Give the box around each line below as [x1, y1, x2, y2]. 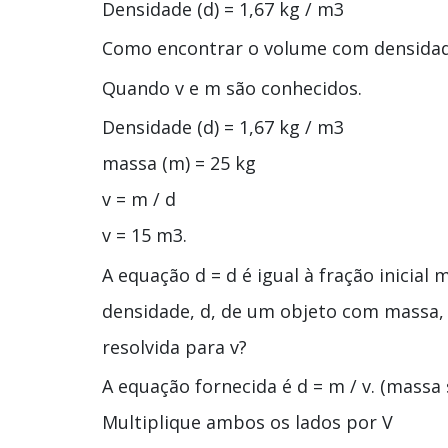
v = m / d [102, 187, 176, 212]
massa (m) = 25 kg [102, 151, 256, 176]
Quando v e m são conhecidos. [102, 75, 362, 100]
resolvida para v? [102, 334, 247, 359]
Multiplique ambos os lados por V [102, 410, 393, 435]
